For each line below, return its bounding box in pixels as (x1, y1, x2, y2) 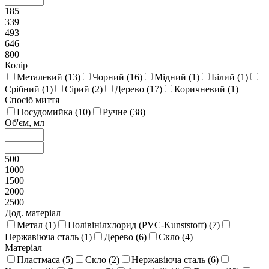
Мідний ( (154, 72, 192, 83)
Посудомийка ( (17, 107, 78, 118)
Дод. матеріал (5, 208, 61, 219)
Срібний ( (5, 84, 45, 95)
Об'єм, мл (5, 118, 44, 128)
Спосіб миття (5, 95, 59, 106)
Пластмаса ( (17, 255, 65, 265)
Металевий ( (17, 72, 68, 83)
